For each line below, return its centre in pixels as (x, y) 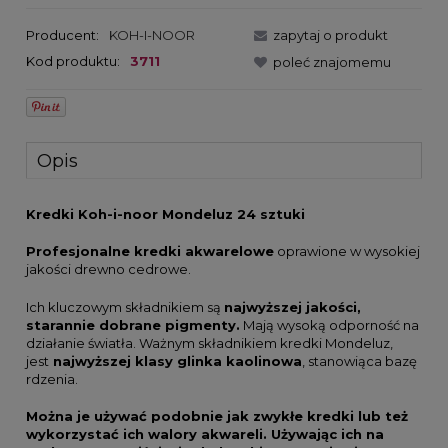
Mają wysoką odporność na (329, 324)
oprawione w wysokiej (347, 251)
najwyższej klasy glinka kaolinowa (175, 360)
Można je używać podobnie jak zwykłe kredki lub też (217, 416)
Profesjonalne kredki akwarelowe (150, 251)
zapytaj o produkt (330, 34)
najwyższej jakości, (292, 306)
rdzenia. (52, 378)
